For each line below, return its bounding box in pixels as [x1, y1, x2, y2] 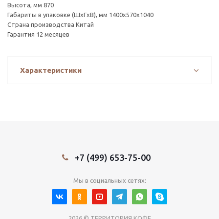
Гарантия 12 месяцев [7, 31, 69, 38]
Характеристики [20, 66, 82, 74]
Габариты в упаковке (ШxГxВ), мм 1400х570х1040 [7, 11, 153, 18]
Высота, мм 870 [7, 1, 54, 8]
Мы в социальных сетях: [73, 177, 146, 184]
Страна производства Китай [7, 21, 94, 28]
